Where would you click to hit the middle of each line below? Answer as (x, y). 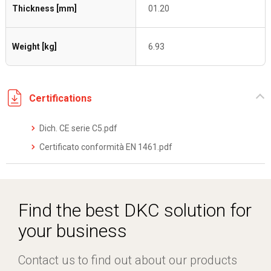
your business (73, 231)
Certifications (60, 98)
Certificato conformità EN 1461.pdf (106, 147)
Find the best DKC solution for (135, 210)
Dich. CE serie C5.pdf (78, 128)
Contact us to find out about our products (128, 260)
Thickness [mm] (44, 8)
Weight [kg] (34, 47)
